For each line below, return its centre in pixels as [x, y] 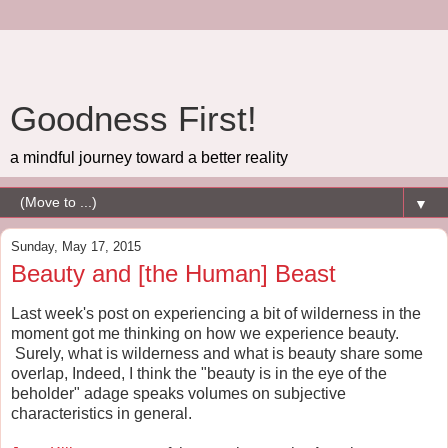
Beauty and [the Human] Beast [173, 273]
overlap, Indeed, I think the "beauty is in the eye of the [199, 373]
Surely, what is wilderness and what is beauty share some [217, 353]
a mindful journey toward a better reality [149, 157]
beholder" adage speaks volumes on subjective [178, 393]
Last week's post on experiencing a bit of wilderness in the [216, 313]
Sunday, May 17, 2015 [76, 246]
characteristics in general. [105, 413]
